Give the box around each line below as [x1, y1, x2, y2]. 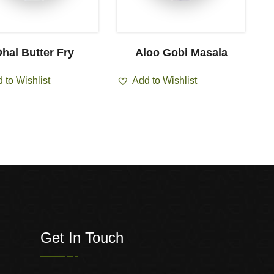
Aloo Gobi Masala [135, 46, 228, 59]
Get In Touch [40, 229, 124, 246]
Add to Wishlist [132, 75, 197, 86]
